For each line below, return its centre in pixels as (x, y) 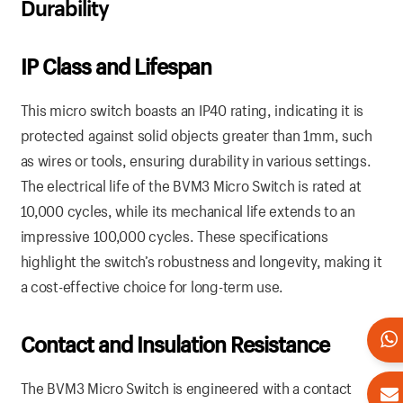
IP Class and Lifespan (116, 67)
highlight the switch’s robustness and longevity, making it (201, 262)
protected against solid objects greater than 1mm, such (196, 136)
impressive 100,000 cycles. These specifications (174, 237)
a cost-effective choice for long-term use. (152, 287)
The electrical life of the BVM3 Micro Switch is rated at (191, 186)
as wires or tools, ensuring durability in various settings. (196, 161)
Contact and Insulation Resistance (175, 345)
